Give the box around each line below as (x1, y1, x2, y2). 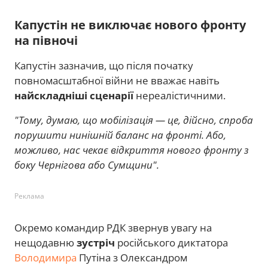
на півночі (14, 32, 78, 48)
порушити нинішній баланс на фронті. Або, (14, 127, 226, 142)
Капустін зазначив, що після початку (14, 58, 193, 72)
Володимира (14, 250, 77, 264)
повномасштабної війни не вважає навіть (14, 73, 220, 87)
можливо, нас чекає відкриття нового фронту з (14, 142, 249, 157)
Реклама (14, 190, 44, 201)
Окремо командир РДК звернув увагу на (14, 220, 212, 234)
